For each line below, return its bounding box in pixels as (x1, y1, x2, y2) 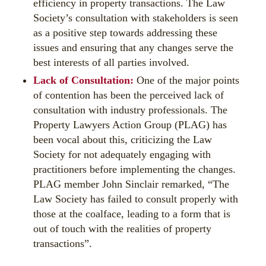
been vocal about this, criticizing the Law (33, 134, 212, 145)
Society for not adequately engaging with (33, 148, 211, 160)
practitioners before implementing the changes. (33, 163, 236, 175)
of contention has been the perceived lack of (33, 89, 224, 101)
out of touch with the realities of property (33, 223, 211, 235)
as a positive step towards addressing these (33, 27, 217, 39)
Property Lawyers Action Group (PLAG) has (33, 119, 227, 131)
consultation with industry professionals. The (33, 104, 227, 116)
